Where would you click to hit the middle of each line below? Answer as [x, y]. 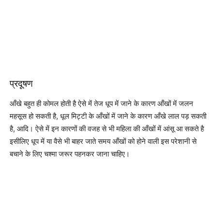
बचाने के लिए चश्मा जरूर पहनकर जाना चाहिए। [70, 154]
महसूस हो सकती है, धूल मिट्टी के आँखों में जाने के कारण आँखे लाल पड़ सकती [108, 116]
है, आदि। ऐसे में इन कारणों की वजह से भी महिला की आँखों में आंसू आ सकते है [107, 129]
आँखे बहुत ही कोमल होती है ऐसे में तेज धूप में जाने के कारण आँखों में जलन [101, 103]
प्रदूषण [21, 84]
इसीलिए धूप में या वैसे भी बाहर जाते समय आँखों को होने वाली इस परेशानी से [103, 141]
